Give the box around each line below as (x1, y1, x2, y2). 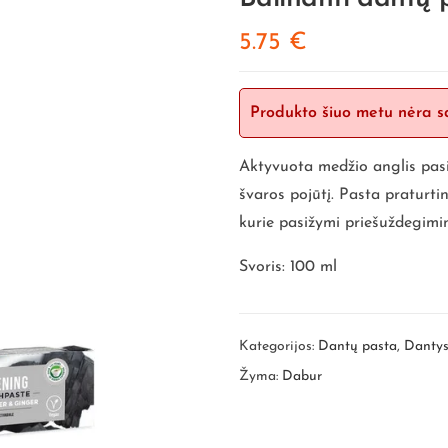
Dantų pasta (318, 338, 397, 354)
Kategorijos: (239, 338, 318, 354)
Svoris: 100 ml (239, 258, 337, 275)
